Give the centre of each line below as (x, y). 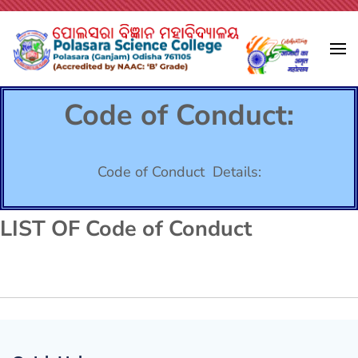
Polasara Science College (163, 96)
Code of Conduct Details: (179, 171)
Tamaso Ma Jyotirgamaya (71, 80)
